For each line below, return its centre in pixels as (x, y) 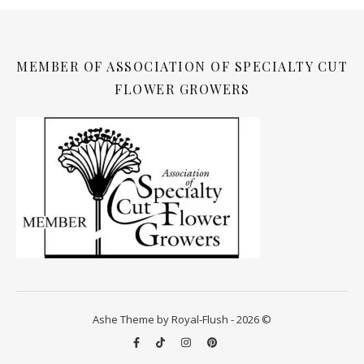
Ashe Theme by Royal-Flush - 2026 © (182, 319)
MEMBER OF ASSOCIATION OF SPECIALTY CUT (182, 66)
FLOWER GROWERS (182, 89)
